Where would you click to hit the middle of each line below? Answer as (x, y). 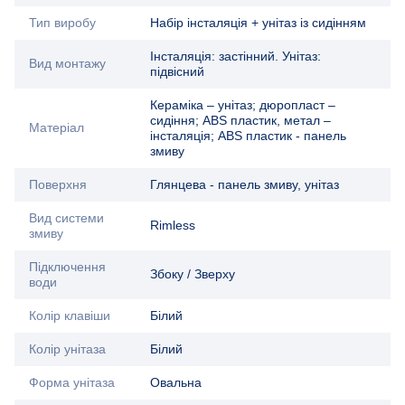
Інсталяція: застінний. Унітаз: (235, 56)
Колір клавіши (70, 315)
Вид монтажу (67, 63)
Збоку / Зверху (193, 273)
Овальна (176, 382)
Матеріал (57, 127)
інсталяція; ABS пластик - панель (248, 135)
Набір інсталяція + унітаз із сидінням (258, 22)
